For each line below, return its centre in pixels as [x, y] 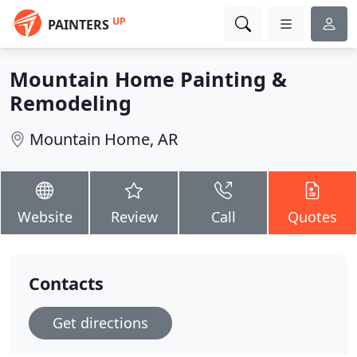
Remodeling [71, 103]
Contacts [66, 283]
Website [45, 217]
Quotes [312, 217]
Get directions [100, 323]
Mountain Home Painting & [148, 79]
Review [134, 217]
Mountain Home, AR [104, 139]
